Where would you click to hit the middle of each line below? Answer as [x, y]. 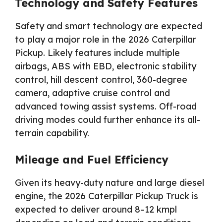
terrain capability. [52, 133]
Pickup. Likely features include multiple [97, 53]
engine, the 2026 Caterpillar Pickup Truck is [107, 196]
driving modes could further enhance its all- [108, 119]
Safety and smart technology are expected [109, 26]
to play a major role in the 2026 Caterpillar [106, 39]
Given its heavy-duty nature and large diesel [110, 182]
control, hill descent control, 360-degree [101, 79]
